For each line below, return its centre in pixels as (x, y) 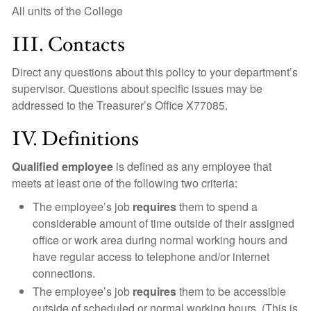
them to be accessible (231, 291)
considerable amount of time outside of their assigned (163, 223)
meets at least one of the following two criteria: (125, 183)
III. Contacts (68, 45)
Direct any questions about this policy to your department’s (155, 72)
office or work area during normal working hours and (160, 240)
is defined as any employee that (192, 166)
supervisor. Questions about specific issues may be (137, 89)
